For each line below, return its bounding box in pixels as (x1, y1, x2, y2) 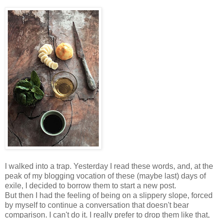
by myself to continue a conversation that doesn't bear (5, 200, 189, 209)
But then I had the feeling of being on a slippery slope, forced (5, 191, 213, 200)
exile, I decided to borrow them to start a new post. (5, 181, 176, 190)
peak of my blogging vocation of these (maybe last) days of (5, 171, 206, 180)
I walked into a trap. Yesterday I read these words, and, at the (5, 162, 213, 170)
